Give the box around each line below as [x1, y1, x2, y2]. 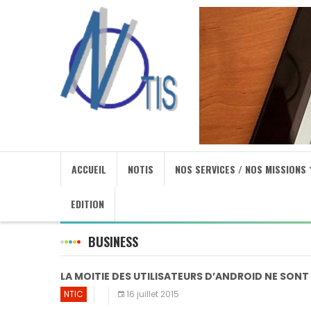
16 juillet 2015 [126, 288, 179, 300]
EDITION [71, 196, 104, 211]
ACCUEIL [72, 162, 106, 176]
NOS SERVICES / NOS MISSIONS [175, 162, 306, 176]
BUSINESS [88, 233, 138, 251]
